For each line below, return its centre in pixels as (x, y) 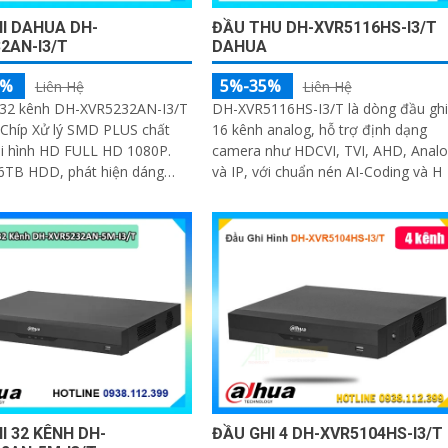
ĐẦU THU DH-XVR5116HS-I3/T (324, 27)
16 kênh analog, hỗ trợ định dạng (319, 129)
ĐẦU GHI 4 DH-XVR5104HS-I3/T (327, 434)
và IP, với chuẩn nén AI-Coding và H (326, 171)
